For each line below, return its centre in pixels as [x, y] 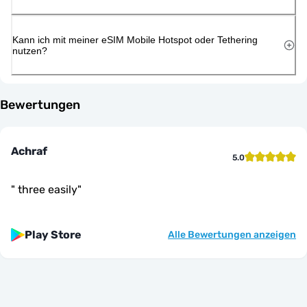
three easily [46, 189]
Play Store [53, 234]
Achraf [29, 151]
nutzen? [30, 50]
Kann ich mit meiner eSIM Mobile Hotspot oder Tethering [135, 39]
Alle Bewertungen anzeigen [232, 234]
